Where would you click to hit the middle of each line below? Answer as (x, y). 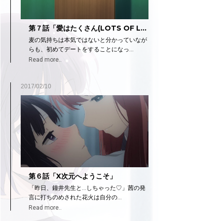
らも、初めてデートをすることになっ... (81, 49)
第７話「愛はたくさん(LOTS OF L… (87, 28)
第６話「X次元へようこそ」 (72, 176)
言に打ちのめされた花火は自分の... (75, 197)
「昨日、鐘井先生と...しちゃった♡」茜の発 (87, 187)
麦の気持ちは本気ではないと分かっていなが (88, 40)
